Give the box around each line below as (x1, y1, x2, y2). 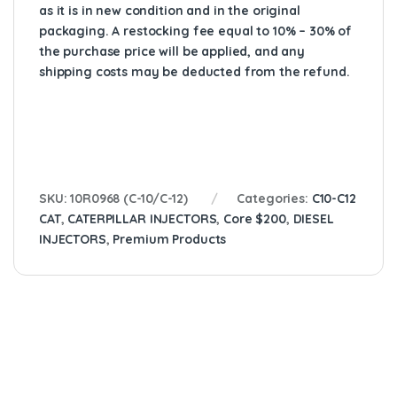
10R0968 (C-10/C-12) (70, 190, 188, 206)
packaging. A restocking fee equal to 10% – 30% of (39, 22, 353, 39)
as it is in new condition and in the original (39, 2, 300, 19)
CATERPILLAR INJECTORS (67, 210, 217, 227)
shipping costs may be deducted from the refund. (39, 63, 350, 80)
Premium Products (113, 230, 227, 247)
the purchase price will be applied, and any (39, 43, 305, 59)
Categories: (237, 190, 312, 206)
